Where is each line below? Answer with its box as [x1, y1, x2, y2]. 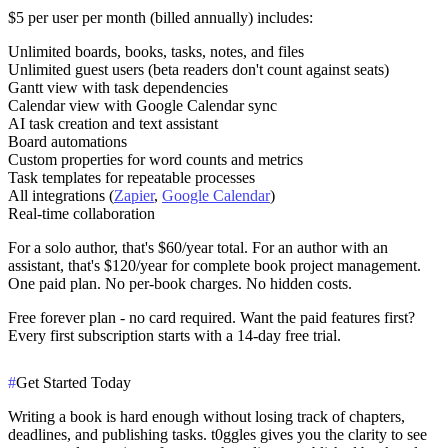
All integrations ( [8, 186, 114, 204]
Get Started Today [16, 373, 131, 391]
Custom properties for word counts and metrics [8, 150, 303, 168]
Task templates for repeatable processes [8, 168, 255, 186]
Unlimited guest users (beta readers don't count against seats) [8, 60, 389, 78]
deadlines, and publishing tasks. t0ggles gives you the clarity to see [8, 425, 427, 443]
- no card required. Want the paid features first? [116, 308, 415, 326]
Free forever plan [8, 308, 116, 326]
